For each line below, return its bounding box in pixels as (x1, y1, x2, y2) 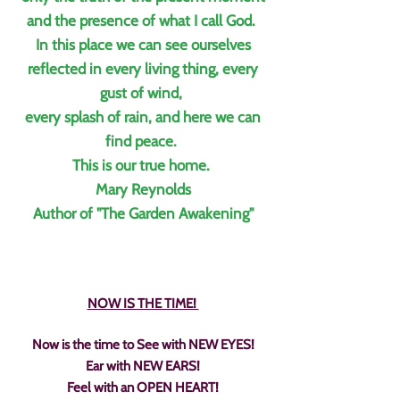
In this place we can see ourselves (35, 36, 251, 54)
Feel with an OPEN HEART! (67, 379, 219, 396)
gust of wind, (100, 84, 186, 102)
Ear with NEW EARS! (86, 358, 200, 374)
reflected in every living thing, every (28, 60, 258, 78)
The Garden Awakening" (100, 204, 254, 222)
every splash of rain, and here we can (25, 108, 261, 126)
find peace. (105, 132, 180, 150)
